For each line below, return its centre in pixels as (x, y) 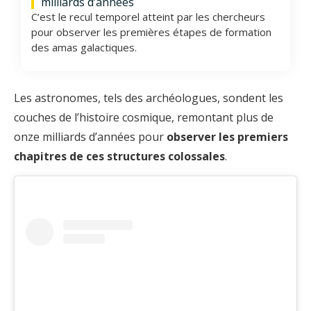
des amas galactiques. (84, 48)
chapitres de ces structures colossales (119, 157)
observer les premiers (227, 137)
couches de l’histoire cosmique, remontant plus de (144, 118)
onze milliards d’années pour (90, 137)
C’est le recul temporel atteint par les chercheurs (149, 17)
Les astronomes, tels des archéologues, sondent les (149, 98)
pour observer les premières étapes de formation (152, 32)
